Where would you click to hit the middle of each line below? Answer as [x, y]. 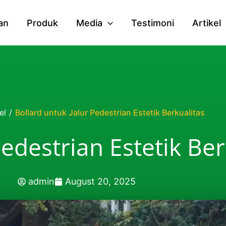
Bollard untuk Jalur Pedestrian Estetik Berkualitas [110, 112]
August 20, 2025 [100, 181]
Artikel [206, 23]
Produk [43, 23]
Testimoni [152, 23]
